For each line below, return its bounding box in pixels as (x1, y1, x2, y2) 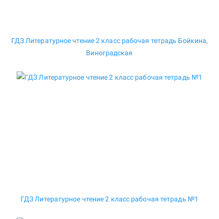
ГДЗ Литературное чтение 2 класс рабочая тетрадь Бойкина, (11, 37, 208, 45)
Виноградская (86, 49, 133, 57)
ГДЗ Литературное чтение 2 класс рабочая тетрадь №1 (20, 195, 198, 203)
